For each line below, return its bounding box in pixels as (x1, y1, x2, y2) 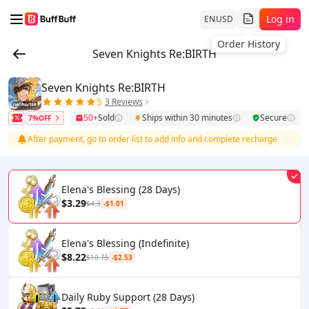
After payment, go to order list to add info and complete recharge (28, 133, 277, 145)
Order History (217, 37, 280, 50)
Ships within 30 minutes (142, 112, 232, 123)
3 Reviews (105, 96, 143, 108)
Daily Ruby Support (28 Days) (61, 290, 195, 303)
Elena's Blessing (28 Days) (61, 183, 180, 196)
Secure (260, 112, 287, 123)
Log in (266, 12, 295, 26)
